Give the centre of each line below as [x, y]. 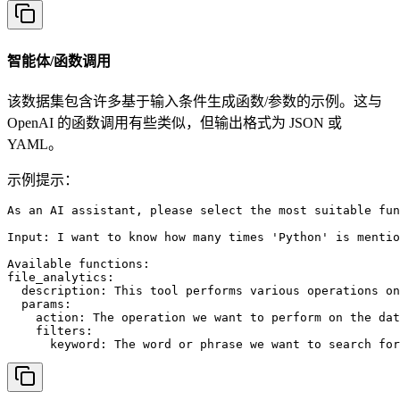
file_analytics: [61, 277]
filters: [50, 330]
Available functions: [79, 263]
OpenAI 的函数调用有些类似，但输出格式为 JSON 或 [175, 122]
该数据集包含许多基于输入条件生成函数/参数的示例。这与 [195, 101]
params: [39, 304]
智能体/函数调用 [59, 61]
